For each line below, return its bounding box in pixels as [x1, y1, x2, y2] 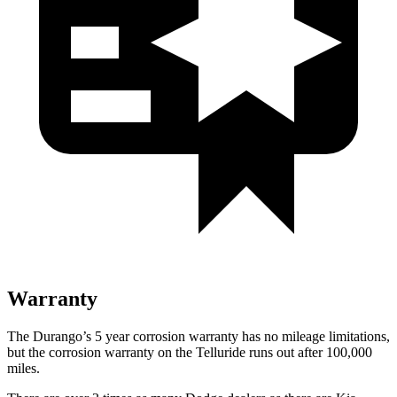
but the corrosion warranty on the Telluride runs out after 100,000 [7, 344, 372, 360]
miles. [7, 360, 40, 376]
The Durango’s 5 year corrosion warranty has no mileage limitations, [7, 328, 390, 344]
